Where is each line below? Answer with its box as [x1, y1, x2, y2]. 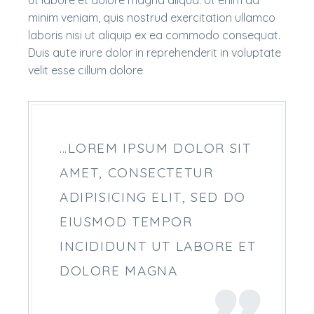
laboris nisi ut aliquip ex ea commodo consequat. [28, 28, 280, 42]
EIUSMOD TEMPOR [60, 213, 193, 230]
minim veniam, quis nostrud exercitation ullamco [28, 11, 275, 25]
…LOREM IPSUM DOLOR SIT [60, 139, 252, 156]
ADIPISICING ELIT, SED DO [60, 189, 246, 205]
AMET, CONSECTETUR [60, 164, 214, 181]
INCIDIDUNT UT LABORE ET [60, 238, 257, 254]
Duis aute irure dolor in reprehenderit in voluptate [28, 46, 281, 60]
